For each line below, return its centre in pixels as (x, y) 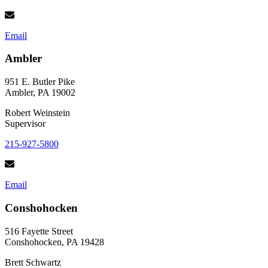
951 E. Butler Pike (40, 82)
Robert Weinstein (37, 113)
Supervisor (25, 124)
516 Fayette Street (39, 231)
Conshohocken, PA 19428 (54, 242)
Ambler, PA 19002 (40, 93)
